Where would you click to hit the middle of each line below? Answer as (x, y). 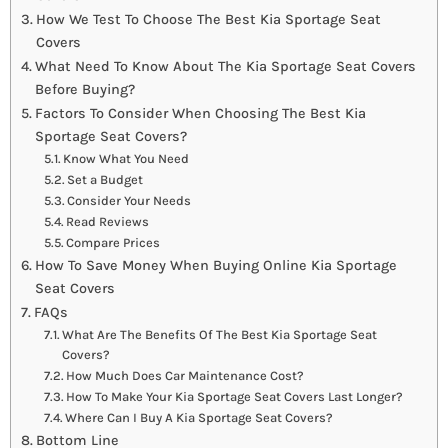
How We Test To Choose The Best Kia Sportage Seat (208, 20)
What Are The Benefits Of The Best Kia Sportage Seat (220, 335)
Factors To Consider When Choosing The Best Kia (200, 114)
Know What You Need (126, 159)
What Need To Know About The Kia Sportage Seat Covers (225, 67)
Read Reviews (108, 222)
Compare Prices (113, 243)
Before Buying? (84, 90)
